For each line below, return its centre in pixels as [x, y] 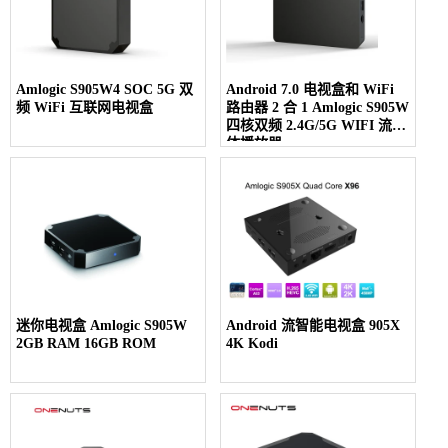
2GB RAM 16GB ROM [86, 343]
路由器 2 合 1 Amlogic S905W [318, 107]
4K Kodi [252, 343]
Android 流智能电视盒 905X [313, 325]
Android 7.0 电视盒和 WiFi [310, 89]
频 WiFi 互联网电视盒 [84, 107]
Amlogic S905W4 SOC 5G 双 [104, 89]
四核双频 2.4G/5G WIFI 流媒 [316, 125]
